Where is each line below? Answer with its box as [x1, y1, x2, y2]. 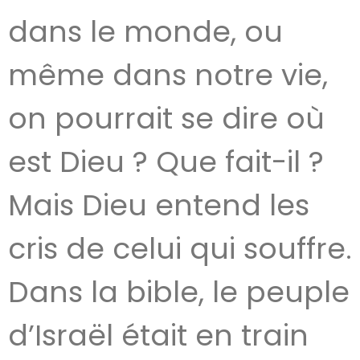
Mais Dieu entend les [8, 185, 309, 226]
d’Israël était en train [8, 315, 309, 356]
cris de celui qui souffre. [8, 228, 352, 269]
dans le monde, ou [8, 11, 283, 52]
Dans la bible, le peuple [8, 272, 350, 313]
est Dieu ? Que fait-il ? [8, 141, 324, 182]
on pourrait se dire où [8, 98, 325, 139]
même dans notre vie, [8, 55, 328, 96]
